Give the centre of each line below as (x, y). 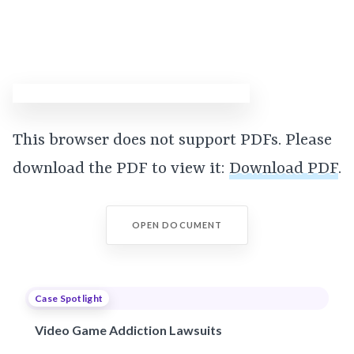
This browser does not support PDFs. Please (172, 141)
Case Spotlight (69, 298)
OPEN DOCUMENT (177, 225)
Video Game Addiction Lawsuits (128, 330)
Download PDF (284, 169)
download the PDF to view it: (121, 169)
